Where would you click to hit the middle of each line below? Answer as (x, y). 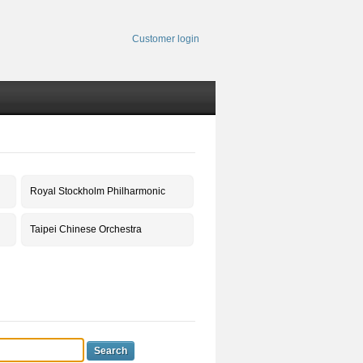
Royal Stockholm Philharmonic (98, 191)
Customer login (166, 39)
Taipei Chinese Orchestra (86, 229)
